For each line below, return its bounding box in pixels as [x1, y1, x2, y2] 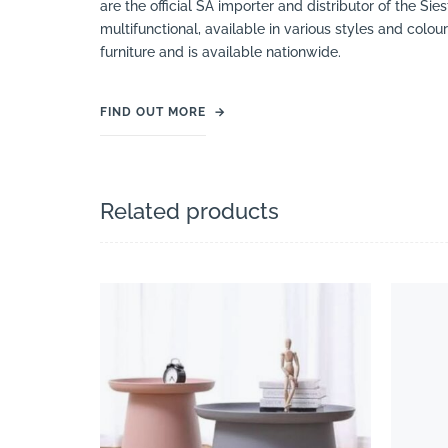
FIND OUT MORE [100, 105, 206, 120]
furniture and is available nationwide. [100, 44, 341, 61]
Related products [100, 198, 279, 225]
